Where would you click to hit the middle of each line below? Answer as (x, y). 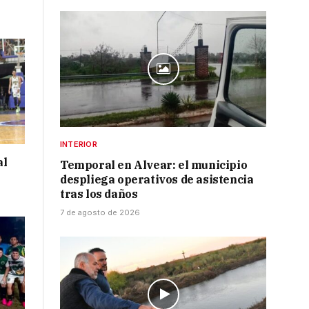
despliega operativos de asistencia (157, 180)
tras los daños (99, 194)
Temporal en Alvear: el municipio (154, 165)
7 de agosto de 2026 (100, 213)
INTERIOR (79, 144)
